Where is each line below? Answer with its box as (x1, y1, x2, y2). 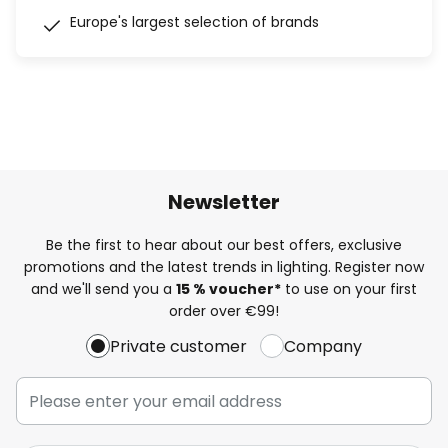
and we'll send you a (31, 278, 176, 299)
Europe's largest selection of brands (70, 12, 319, 32)
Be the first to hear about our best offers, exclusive (46, 234, 402, 255)
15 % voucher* (176, 278, 281, 299)
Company (284, 334, 362, 358)
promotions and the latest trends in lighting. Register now (24, 256, 424, 277)
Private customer (110, 334, 247, 358)
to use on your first (281, 278, 417, 299)
